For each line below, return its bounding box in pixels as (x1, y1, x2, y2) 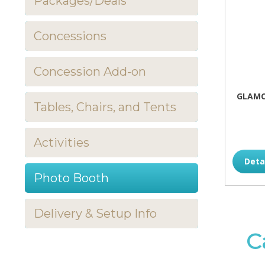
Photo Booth (34, 171, 109, 185)
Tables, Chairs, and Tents (34, 100, 176, 114)
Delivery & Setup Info (34, 206, 157, 221)
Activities (34, 135, 89, 150)
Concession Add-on (34, 64, 146, 79)
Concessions (34, 29, 106, 43)
